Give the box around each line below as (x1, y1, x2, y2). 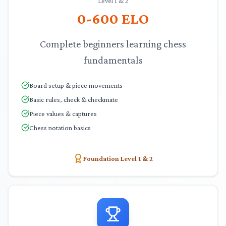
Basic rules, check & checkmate (29, 95, 118, 103)
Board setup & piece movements (29, 81, 123, 89)
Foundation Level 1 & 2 (83, 154, 153, 162)
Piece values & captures (29, 109, 97, 118)
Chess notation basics (29, 124, 91, 132)
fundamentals (83, 54, 143, 66)
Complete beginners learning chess (40, 38, 186, 49)
